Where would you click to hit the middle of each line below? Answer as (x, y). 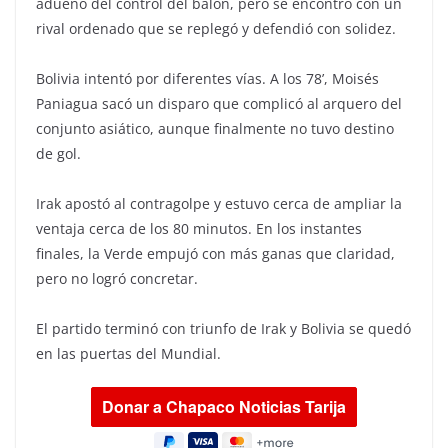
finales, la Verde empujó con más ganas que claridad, (215, 253)
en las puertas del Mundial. (128, 353)
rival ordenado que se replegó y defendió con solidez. (216, 28)
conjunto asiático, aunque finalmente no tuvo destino (215, 128)
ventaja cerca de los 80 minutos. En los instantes (199, 228)
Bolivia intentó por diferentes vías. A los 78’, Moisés (207, 78)
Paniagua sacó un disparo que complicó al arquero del (219, 103)
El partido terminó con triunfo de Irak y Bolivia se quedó (223, 328)
